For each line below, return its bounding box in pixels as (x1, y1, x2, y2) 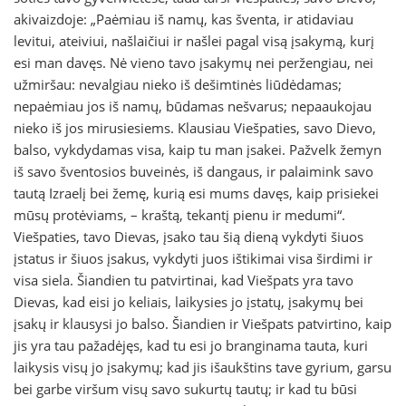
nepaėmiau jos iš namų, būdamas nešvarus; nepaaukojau (14, 97, 372, 116)
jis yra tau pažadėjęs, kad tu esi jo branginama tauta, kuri (14, 336, 368, 355)
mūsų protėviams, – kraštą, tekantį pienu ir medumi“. (14, 206, 345, 225)
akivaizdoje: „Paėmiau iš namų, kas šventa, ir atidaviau (14, 10, 353, 29)
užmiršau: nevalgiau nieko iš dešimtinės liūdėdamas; (14, 75, 342, 94)
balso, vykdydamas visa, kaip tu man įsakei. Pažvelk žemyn (14, 140, 382, 159)
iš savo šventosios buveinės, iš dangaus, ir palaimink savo (14, 162, 373, 181)
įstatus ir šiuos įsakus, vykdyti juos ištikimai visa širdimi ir (14, 249, 372, 268)
